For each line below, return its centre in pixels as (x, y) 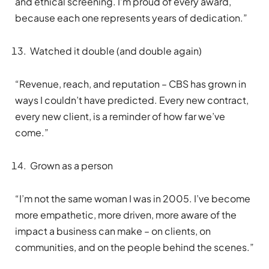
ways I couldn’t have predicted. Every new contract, (132, 100)
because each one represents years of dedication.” (131, 17)
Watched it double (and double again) (116, 50)
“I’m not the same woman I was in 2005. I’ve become (133, 198)
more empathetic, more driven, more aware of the (126, 214)
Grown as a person (71, 165)
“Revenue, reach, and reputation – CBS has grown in (131, 83)
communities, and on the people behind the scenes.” (134, 247)
